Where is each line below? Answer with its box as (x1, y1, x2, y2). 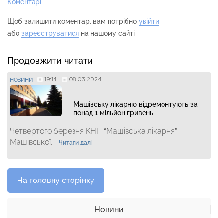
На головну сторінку (17, 176, 94, 185)
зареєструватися (21, 29, 79, 37)
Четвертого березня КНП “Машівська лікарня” (10, 127, 177, 136)
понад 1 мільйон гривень (73, 109, 153, 117)
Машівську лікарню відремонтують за (73, 100, 198, 109)
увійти (139, 18, 159, 26)
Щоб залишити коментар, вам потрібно (7, 18, 139, 26)
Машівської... (10, 137, 57, 147)
